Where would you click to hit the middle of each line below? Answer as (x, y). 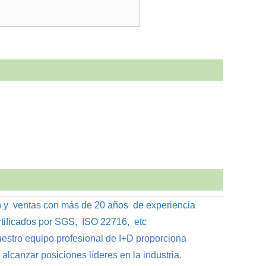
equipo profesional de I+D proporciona (104, 238)
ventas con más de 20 (58, 205)
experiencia (170, 205)
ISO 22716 (103, 222)
